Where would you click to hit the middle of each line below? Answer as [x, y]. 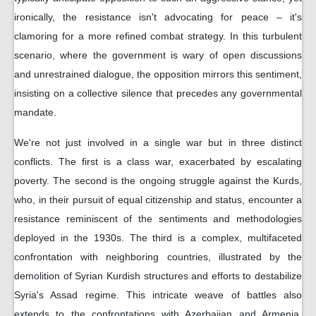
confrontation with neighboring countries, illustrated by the [158, 256]
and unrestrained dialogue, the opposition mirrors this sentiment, [158, 74]
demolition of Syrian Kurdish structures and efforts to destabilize [158, 275]
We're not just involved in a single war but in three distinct [158, 142]
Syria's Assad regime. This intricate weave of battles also [158, 294]
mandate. [35, 112]
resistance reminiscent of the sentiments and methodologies [158, 218]
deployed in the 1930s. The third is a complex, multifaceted [158, 237]
